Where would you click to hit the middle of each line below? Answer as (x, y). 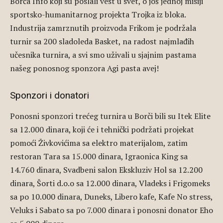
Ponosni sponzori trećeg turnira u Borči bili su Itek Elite (110, 116)
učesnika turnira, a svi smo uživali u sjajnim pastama (103, 55)
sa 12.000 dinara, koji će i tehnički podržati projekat (102, 129)
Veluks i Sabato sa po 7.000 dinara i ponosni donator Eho (111, 210)
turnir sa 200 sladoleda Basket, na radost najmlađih (102, 41)
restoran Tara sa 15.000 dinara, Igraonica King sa (99, 156)
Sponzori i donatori (50, 95)
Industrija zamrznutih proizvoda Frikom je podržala (103, 28)
